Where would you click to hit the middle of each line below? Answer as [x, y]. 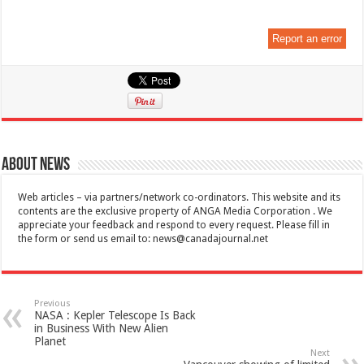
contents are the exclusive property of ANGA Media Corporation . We [175, 211]
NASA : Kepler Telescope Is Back [115, 315]
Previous [53, 303]
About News [36, 165]
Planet [50, 341]
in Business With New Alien [102, 328]
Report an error [307, 38]
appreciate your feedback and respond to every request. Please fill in [174, 225]
